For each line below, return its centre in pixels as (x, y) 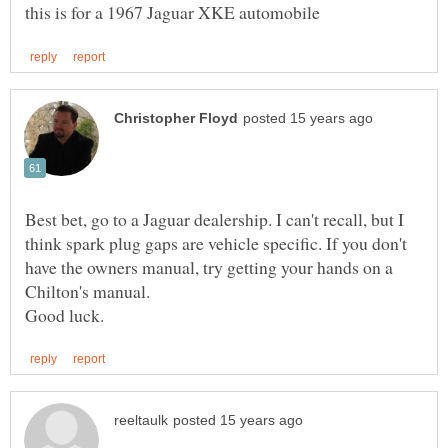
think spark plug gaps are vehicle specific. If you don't (216, 242)
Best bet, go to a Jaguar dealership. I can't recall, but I (214, 218)
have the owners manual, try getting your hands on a (209, 266)
